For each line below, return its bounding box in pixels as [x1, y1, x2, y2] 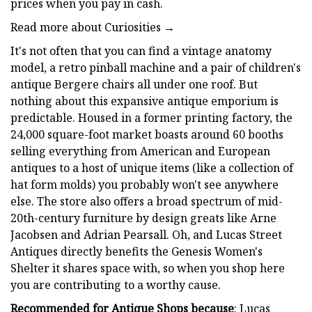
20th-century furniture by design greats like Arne [10, 210, 276, 226]
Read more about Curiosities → [10, 19, 175, 35]
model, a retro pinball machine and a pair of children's [10, 59, 301, 75]
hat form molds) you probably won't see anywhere [10, 176, 279, 192]
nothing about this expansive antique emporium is [10, 93, 279, 109]
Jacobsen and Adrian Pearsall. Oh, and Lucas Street [10, 226, 282, 242]
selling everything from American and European [10, 143, 270, 159]
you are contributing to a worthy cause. [10, 276, 221, 292]
